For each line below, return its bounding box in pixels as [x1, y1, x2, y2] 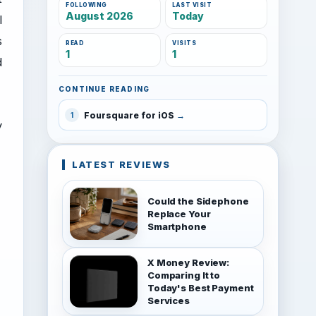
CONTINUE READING [59, 85, 150, 93]
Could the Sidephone [147, 195, 249, 207]
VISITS [172, 39, 197, 47]
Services [147, 295, 190, 306]
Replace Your [147, 208, 211, 219]
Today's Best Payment [147, 282, 254, 293]
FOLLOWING [66, 1, 108, 8]
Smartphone [147, 221, 207, 232]
